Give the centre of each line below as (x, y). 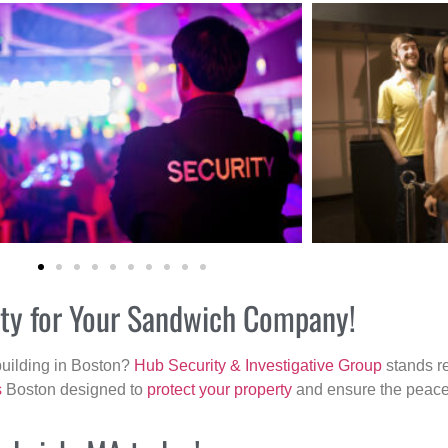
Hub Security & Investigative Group (258, 366)
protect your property (219, 390)
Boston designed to (74, 390)
